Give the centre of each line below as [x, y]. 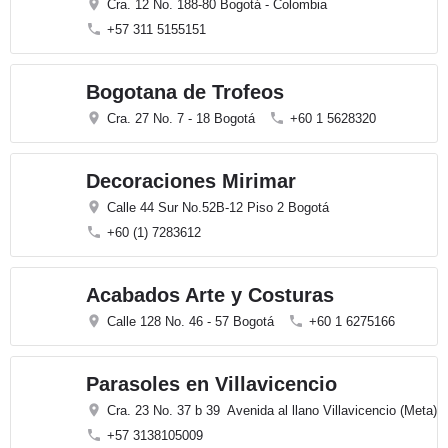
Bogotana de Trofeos [185, 92]
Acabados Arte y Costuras [210, 295]
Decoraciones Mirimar [191, 181]
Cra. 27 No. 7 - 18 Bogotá [181, 118]
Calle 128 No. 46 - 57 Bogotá [190, 321]
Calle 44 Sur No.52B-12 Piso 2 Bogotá [218, 207]
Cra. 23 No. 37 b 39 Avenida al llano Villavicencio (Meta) [272, 410]
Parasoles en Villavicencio [211, 384]
